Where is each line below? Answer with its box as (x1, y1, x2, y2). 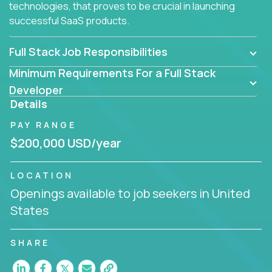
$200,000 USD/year (10, 134, 121, 151)
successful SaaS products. (9, 13, 129, 27)
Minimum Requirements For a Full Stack (9, 65, 216, 80)
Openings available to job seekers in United (10, 185, 250, 202)
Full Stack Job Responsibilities (9, 44, 168, 59)
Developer (9, 82, 63, 97)
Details (10, 96, 47, 111)
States (10, 202, 49, 219)
